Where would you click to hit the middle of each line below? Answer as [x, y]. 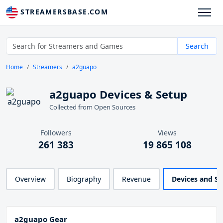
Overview [30, 179]
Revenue [136, 179]
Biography [84, 179]
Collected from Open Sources [92, 107]
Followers [56, 133]
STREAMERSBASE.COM [63, 12]
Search [197, 46]
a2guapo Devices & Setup [118, 94]
